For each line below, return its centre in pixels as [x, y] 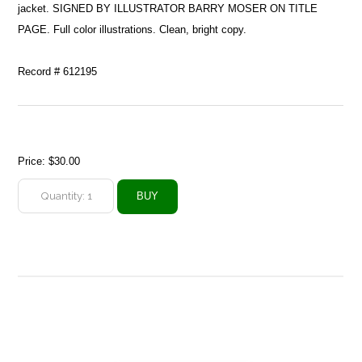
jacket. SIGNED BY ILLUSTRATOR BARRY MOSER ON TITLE [168, 8]
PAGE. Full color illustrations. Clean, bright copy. [133, 29]
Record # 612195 [58, 71]
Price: [34, 161]
